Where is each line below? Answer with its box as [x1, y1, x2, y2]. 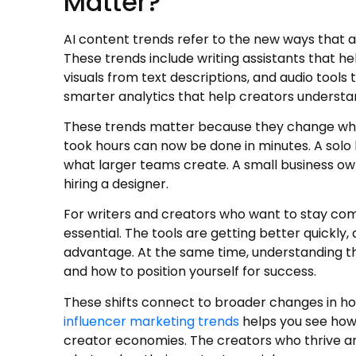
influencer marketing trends [64, 311, 239, 331]
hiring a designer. [64, 175, 168, 194]
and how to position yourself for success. [64, 262, 316, 281]
